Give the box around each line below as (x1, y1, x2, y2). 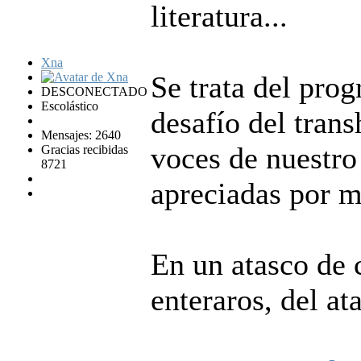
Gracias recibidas (41, 143, 128, 157)
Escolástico (41, 99, 98, 114)
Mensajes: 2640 (41, 128, 121, 143)
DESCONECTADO (41, 85, 147, 99)
